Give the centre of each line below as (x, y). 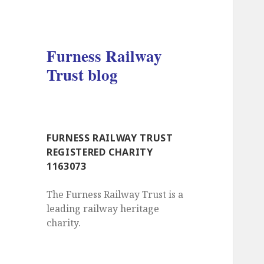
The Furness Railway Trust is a (115, 195)
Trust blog (82, 75)
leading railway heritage (103, 209)
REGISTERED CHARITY (100, 152)
